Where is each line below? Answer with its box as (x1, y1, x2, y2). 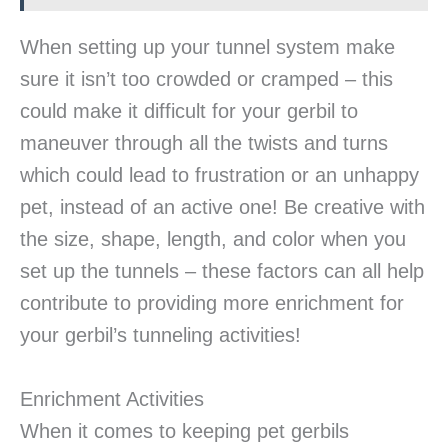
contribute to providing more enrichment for (20, 292, 404, 315)
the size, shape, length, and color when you (20, 228, 406, 251)
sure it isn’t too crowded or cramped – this (20, 68, 393, 91)
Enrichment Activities (20, 388, 204, 411)
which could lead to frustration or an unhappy (20, 164, 419, 187)
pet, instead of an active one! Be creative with (20, 196, 425, 219)
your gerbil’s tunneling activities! (20, 324, 301, 347)
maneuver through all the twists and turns (20, 132, 388, 155)
